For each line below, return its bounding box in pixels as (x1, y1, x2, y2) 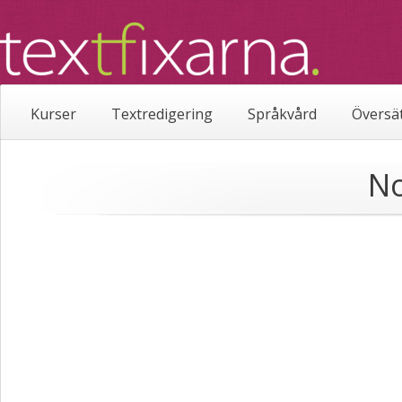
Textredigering (111, 104, 213, 124)
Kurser (31, 104, 76, 124)
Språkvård (248, 104, 317, 124)
